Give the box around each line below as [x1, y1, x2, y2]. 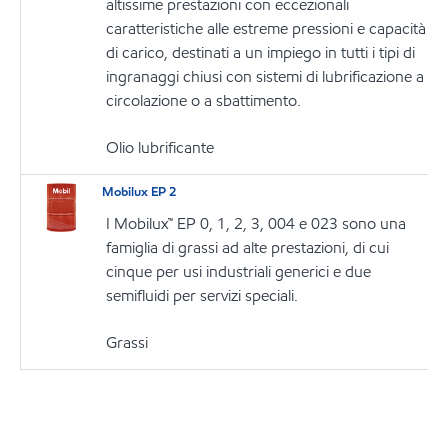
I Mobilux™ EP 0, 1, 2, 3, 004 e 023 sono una [106, 213, 407, 235]
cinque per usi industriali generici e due [106, 261, 372, 283]
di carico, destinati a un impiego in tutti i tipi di [106, 42, 416, 63]
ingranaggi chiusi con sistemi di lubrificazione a [106, 66, 425, 87]
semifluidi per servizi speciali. [106, 285, 299, 307]
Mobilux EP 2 [102, 182, 177, 201]
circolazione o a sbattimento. [106, 90, 302, 111]
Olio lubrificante [106, 137, 215, 158]
